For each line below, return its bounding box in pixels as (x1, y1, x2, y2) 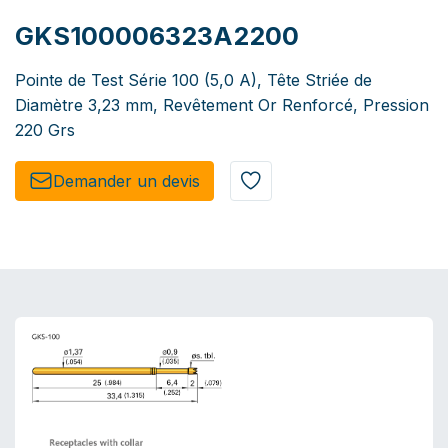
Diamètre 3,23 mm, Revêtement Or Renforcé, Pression (15, 95, 429, 116)
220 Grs (15, 120, 75, 141)
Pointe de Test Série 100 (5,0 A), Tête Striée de (15, 70, 372, 91)
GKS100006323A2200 (15, 21, 299, 52)
